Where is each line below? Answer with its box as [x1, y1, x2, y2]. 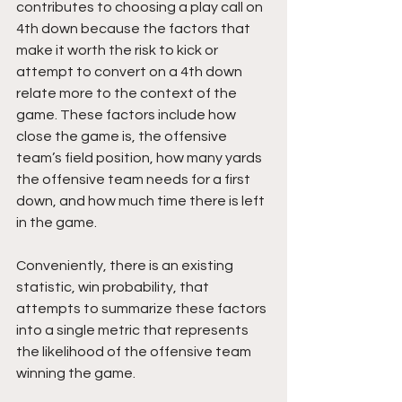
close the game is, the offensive [16, 128, 230, 144]
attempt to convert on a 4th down [16, 64, 245, 79]
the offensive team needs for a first [16, 171, 253, 187]
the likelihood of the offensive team [16, 344, 254, 359]
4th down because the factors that [16, 21, 253, 36]
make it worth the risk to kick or [16, 42, 221, 57]
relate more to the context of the [16, 85, 240, 100]
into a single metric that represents [16, 322, 251, 337]
